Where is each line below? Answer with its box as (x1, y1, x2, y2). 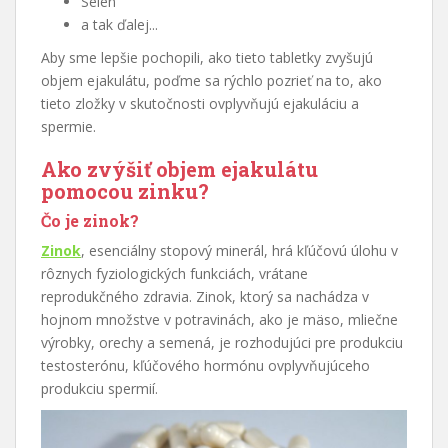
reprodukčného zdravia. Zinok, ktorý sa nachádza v (41, 286, 369, 306)
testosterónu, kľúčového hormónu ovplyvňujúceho (41, 355, 370, 375)
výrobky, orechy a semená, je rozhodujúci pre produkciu (41, 332, 403, 352)
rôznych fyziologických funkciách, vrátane (41, 263, 308, 283)
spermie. (41, 116, 96, 136)
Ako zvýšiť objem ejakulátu (41, 155, 318, 182)
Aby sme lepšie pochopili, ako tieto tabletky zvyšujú (41, 47, 373, 67)
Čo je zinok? (41, 209, 139, 231)
